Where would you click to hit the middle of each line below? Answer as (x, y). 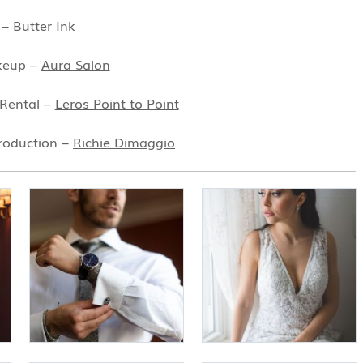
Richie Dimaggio (124, 142)
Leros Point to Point (117, 103)
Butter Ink (44, 26)
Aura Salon (75, 64)
